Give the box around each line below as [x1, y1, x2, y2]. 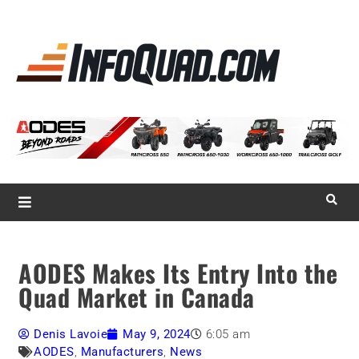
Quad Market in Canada [18, 279, 255, 316]
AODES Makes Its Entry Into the [18, 255, 338, 292]
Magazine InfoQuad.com [10, 97, 299, 127]
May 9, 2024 [123, 327, 191, 342]
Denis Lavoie [34, 327, 108, 342]
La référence [283, 38, 355, 52]
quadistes [283, 73, 338, 87]
